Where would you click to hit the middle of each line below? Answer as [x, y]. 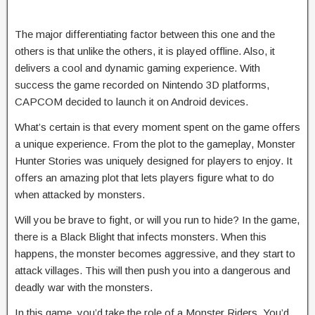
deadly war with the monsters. [84, 287]
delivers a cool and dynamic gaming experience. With [137, 67]
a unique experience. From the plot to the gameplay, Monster [155, 143]
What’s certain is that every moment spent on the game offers [157, 127]
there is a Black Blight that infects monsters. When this [141, 236]
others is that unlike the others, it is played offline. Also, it [145, 51]
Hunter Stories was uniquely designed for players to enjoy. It [154, 160]
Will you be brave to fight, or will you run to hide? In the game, [157, 219]
